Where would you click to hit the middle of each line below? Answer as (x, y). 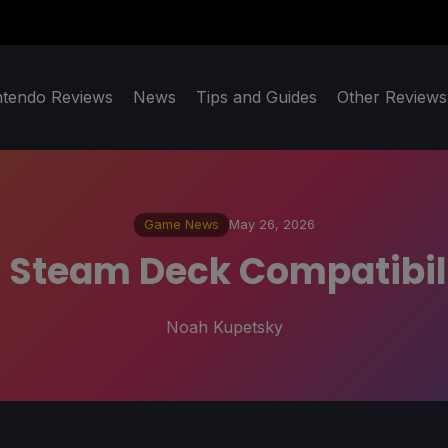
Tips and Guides (256, 97)
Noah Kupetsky (224, 326)
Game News (181, 225)
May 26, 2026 (271, 225)
